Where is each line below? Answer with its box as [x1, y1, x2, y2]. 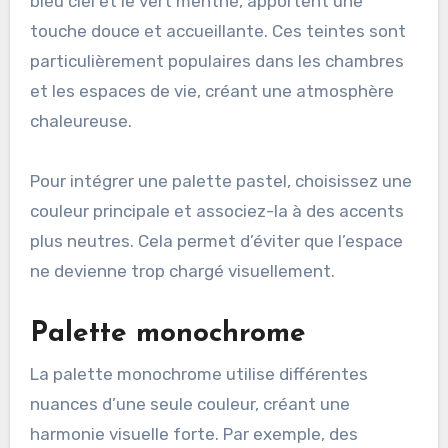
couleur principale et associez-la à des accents [29, 201, 404, 222]
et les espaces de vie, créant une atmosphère [29, 81, 394, 102]
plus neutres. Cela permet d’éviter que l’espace [29, 231, 403, 252]
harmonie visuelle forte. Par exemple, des [29, 423, 358, 444]
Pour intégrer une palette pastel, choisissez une [29, 171, 412, 192]
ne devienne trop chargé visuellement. [29, 261, 335, 282]
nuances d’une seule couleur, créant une [29, 393, 350, 414]
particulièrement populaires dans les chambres [29, 51, 404, 72]
